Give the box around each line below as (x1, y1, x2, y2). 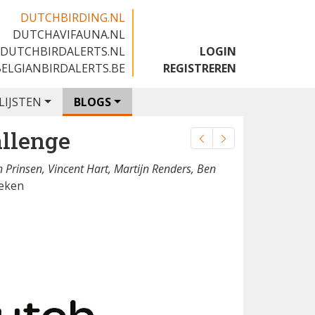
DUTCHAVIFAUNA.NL (13, 27, 125, 42)
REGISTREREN (163, 60, 236, 76)
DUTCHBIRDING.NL (20, 10, 125, 25)
